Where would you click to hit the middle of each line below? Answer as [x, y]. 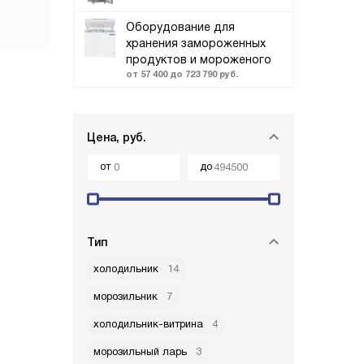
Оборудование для [180, 27]
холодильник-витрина [148, 324]
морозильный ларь [140, 351]
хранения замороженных [196, 43]
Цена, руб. [117, 137]
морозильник [126, 296]
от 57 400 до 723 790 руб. [182, 74]
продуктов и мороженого [199, 59]
